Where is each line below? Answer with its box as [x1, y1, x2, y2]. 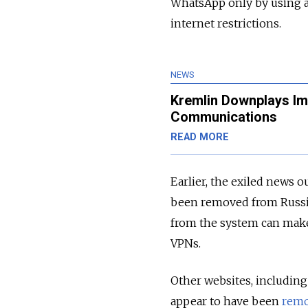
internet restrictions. [170, 16, 281, 31]
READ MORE [170, 131, 229, 144]
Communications [170, 109, 277, 126]
